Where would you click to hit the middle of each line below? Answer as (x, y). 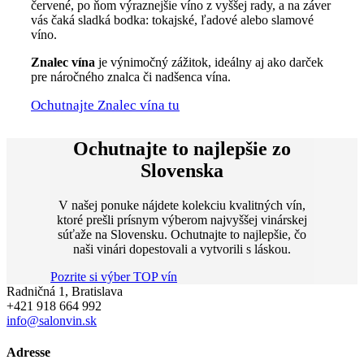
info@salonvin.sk (52, 320)
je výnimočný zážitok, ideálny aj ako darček (209, 62)
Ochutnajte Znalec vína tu (105, 105)
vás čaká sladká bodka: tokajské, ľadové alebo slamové (172, 19)
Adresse (28, 352)
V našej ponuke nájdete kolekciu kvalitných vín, (182, 205)
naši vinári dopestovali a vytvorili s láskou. (182, 249)
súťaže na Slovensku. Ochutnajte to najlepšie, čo (182, 234)
